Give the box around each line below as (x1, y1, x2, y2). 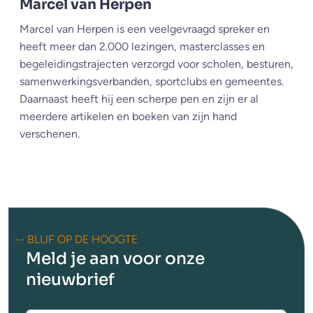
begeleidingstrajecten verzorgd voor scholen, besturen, (20, 57, 293, 71)
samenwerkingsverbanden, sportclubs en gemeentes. (20, 75, 284, 89)
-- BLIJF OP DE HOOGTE (15, 232, 138, 246)
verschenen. (20, 127, 80, 141)
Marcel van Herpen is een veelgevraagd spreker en (20, 22, 270, 36)
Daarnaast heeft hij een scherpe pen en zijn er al (20, 92, 259, 106)
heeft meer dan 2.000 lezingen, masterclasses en (20, 40, 265, 54)
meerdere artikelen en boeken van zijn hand (20, 110, 237, 124)
